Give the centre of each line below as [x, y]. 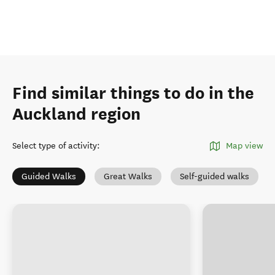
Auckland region [76, 114]
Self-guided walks [215, 176]
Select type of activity [55, 146]
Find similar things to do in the [133, 93]
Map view [244, 146]
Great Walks [128, 176]
